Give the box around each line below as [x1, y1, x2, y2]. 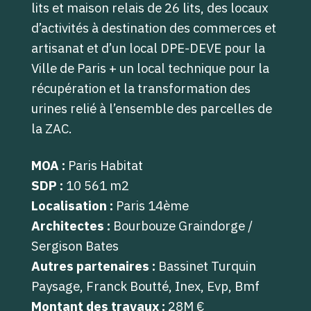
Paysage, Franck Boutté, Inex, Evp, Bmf [31, 278, 260, 294]
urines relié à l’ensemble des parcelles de [31, 100, 272, 117]
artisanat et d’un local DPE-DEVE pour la [31, 40, 265, 56]
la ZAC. [31, 120, 72, 137]
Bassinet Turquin [155, 258, 256, 274]
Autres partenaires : [31, 258, 155, 274]
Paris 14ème [112, 197, 189, 214]
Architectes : [31, 217, 110, 234]
